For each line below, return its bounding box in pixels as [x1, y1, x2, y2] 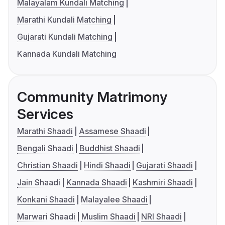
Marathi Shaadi [17, 126, 73, 137]
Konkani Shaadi [17, 194, 75, 205]
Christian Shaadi [17, 160, 78, 171]
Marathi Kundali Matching [17, 15, 111, 25]
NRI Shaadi [141, 211, 182, 222]
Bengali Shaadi [17, 143, 73, 154]
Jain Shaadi [17, 177, 60, 188]
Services [17, 105, 73, 123]
